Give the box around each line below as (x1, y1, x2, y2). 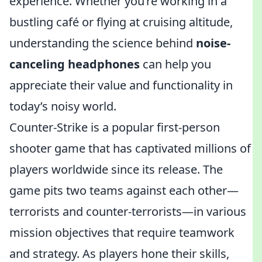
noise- (196, 35, 230, 51)
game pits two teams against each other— (9, 182, 239, 198)
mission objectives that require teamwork (9, 225, 235, 240)
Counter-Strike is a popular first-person (9, 119, 220, 135)
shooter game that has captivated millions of (9, 140, 251, 156)
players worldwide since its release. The (9, 161, 223, 177)
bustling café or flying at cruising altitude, (9, 14, 233, 30)
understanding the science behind (9, 35, 196, 51)
